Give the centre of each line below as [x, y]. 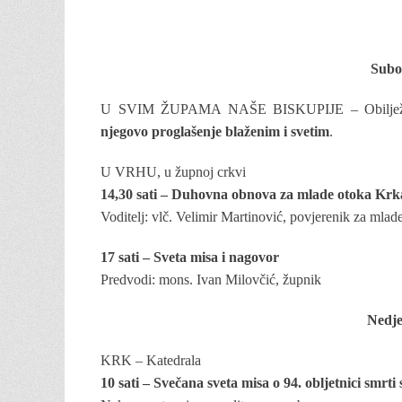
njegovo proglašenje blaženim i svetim [215, 131]
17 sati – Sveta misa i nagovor [190, 257]
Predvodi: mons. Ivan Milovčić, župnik [211, 280]
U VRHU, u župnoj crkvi [173, 172]
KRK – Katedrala [151, 360]
